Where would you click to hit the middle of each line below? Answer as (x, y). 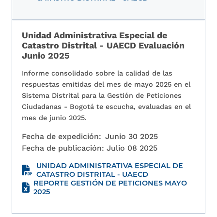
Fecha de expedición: (62, 137)
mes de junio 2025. (54, 118)
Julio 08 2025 (132, 148)
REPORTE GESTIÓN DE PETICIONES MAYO (110, 183)
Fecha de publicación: (64, 148)
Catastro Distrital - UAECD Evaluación (103, 46)
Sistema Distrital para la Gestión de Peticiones (102, 96)
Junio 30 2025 (132, 137)
